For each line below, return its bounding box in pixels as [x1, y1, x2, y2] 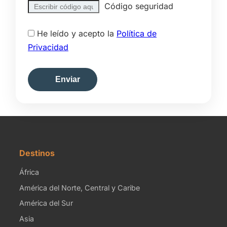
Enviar [55, 75, 80, 84]
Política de [117, 28, 157, 39]
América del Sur [19, 199, 73, 208]
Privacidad [28, 42, 68, 53]
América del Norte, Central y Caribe [19, 183, 140, 192]
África [19, 168, 40, 177]
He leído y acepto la [34, 28, 117, 39]
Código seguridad [104, 1, 173, 12]
